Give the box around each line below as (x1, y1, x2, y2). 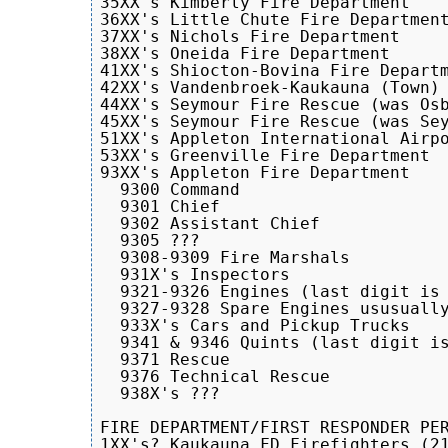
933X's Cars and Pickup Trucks (100, 315, 410, 335)
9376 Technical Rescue (100, 366, 330, 386)
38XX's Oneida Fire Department (100, 43, 390, 63)
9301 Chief (100, 196, 220, 216)
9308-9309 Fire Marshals (100, 247, 350, 267)
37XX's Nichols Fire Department (100, 26, 400, 46)
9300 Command (100, 179, 240, 199)
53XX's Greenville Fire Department (100, 145, 430, 165)
